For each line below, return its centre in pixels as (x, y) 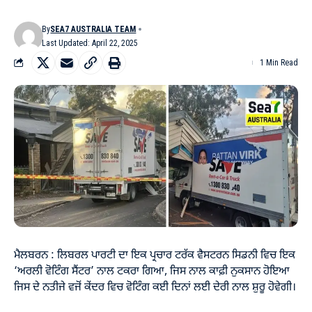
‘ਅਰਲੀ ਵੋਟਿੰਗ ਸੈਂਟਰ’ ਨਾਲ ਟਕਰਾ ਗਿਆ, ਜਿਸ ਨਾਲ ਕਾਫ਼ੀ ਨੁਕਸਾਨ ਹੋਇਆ (152, 271)
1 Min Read (279, 62)
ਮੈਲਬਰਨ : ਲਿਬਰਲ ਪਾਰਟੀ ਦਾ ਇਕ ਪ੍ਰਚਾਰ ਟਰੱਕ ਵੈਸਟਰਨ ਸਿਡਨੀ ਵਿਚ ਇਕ (155, 255)
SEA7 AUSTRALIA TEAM (93, 29)
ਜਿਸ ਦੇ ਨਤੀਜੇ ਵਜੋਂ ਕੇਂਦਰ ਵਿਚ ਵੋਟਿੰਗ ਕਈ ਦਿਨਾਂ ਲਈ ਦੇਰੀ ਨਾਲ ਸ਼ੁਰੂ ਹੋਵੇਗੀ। (155, 287)
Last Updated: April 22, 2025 (90, 43)
